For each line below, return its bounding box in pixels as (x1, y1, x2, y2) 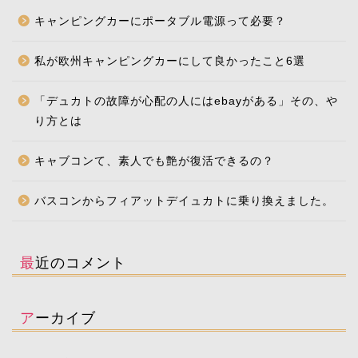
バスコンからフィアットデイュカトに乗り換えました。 (34, 194, 334, 207)
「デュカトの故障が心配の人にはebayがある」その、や (34, 94, 338, 107)
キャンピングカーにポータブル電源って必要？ (34, 14, 286, 27)
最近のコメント (35, 253, 126, 271)
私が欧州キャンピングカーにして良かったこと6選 (34, 54, 305, 67)
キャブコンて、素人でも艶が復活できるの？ (34, 154, 274, 167)
